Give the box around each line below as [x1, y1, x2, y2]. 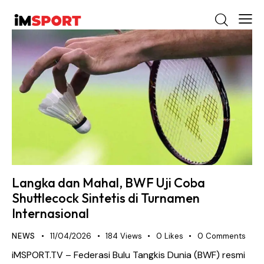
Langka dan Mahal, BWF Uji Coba [12, 174, 205, 192]
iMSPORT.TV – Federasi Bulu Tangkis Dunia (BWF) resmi [12, 248, 245, 261]
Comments [205, 231, 246, 242]
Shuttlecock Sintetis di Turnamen [12, 190, 200, 207]
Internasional [12, 205, 89, 222]
